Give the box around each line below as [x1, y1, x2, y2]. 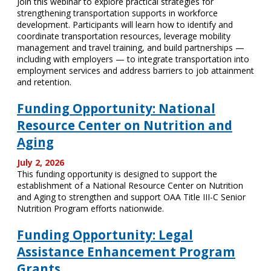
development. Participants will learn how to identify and [17, 19, 233, 30]
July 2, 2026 [17, 157, 64, 168]
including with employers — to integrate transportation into [17, 53, 249, 65]
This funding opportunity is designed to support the [17, 168, 217, 180]
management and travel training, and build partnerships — [17, 42, 244, 53]
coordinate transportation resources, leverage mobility [17, 30, 230, 42]
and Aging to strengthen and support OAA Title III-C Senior [17, 191, 246, 203]
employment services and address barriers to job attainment [17, 65, 254, 76]
